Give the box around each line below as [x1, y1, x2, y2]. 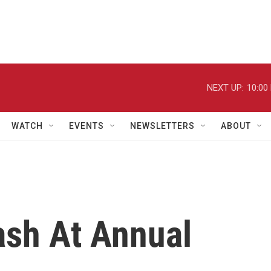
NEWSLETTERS [130, 121, 195, 131]
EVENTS [69, 121, 104, 131]
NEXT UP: [207, 82, 244, 93]
